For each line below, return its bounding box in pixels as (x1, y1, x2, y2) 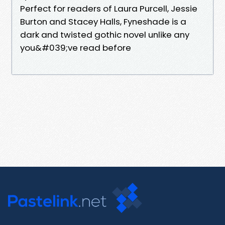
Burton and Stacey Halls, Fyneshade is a (20, 15, 186, 28)
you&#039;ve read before (20, 41, 131, 54)
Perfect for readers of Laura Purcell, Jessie (20, 2, 197, 15)
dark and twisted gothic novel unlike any (20, 28, 189, 41)
